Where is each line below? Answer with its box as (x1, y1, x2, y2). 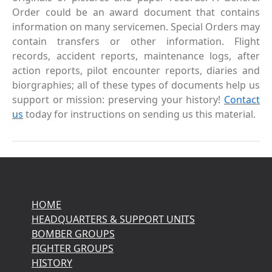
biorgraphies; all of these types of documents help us (12, 78, 260, 92)
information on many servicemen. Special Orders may (12, 20, 260, 33)
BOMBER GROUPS (32, 227, 115, 240)
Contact (224, 93, 260, 106)
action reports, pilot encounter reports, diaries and (12, 64, 260, 77)
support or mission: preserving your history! (12, 93, 224, 106)
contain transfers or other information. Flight (12, 35, 260, 48)
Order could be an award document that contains (12, 5, 260, 19)
